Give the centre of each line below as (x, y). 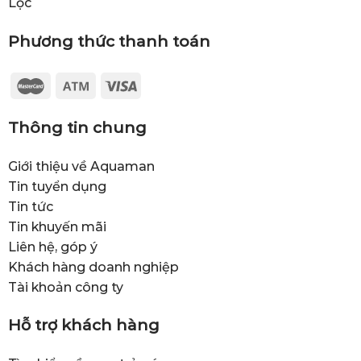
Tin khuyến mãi (57, 226)
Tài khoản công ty (65, 287)
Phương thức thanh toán (109, 41)
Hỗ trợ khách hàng (83, 325)
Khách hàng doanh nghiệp (93, 267)
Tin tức (30, 206)
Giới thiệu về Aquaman (81, 166)
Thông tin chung (77, 127)
